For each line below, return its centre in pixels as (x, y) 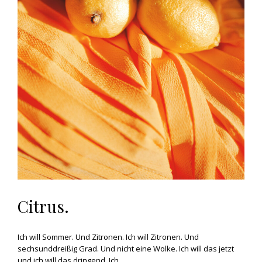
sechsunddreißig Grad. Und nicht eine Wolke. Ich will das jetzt (126, 248)
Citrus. (43, 206)
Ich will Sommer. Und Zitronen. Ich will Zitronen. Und (108, 237)
